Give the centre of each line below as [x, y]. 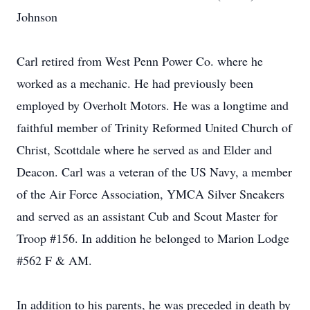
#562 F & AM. [54, 260]
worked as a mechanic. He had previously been [135, 83]
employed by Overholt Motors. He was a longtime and [153, 105]
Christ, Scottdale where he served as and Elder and [144, 149]
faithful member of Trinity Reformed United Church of [154, 127]
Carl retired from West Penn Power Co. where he [140, 61]
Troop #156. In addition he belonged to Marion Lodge [153, 238]
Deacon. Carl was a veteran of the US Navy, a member [154, 172]
